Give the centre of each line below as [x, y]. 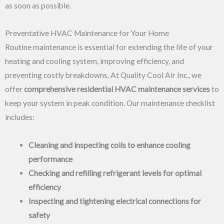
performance [50, 159]
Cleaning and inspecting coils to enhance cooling [109, 145]
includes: [20, 117]
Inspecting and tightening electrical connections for [114, 201]
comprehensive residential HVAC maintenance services [117, 89]
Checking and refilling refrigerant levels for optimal [115, 173]
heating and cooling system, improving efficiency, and [94, 61]
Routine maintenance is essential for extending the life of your [109, 47]
